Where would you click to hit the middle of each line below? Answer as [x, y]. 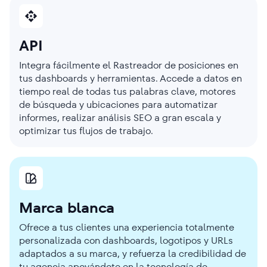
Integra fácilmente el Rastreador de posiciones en [129, 65]
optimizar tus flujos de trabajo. [86, 131]
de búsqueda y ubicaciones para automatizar [118, 104]
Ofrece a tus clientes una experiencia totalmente [127, 227]
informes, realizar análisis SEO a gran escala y [120, 117]
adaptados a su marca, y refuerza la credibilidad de [133, 253]
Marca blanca [67, 207]
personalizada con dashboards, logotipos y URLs [126, 240]
